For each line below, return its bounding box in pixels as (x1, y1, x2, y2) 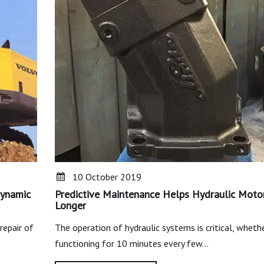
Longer (54, 199, 86, 213)
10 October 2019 (72, 171, 141, 183)
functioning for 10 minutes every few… (54, 237, 209, 250)
